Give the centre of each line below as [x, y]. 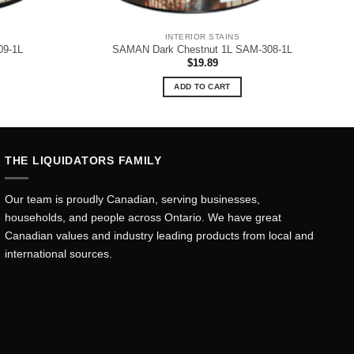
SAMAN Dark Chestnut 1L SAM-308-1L [202, 50]
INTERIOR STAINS [202, 36]
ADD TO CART [202, 86]
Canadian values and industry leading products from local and [159, 236]
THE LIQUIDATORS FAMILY [83, 160]
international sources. [58, 254]
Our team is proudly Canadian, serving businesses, [132, 200]
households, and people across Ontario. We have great [143, 218]
